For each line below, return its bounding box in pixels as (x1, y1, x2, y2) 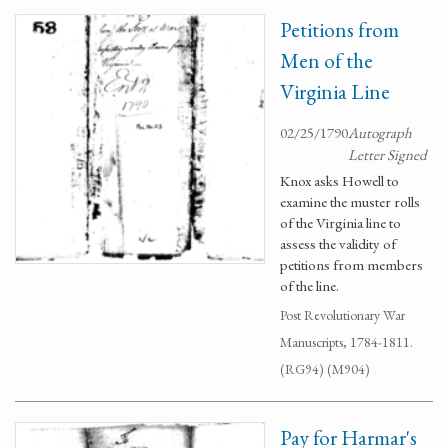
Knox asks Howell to (280, 171, 399, 190)
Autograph (348, 123, 412, 142)
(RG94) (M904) (280, 360, 370, 378)
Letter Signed (348, 145, 427, 164)
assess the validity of (280, 234, 396, 253)
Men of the (280, 47, 373, 74)
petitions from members (280, 255, 423, 274)
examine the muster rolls (280, 192, 420, 211)
